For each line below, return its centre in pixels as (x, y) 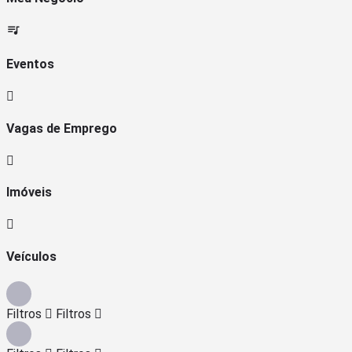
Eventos (30, 64)
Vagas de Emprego (62, 128)
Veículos (31, 256)
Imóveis (29, 192)
